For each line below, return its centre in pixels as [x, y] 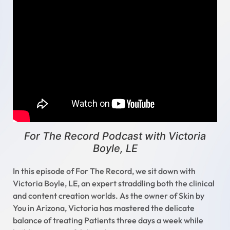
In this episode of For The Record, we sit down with [104, 171]
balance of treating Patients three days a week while [108, 221]
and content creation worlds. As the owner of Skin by [109, 196]
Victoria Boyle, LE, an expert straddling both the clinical [114, 184]
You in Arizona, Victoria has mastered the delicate [104, 208]
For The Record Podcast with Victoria [115, 136]
